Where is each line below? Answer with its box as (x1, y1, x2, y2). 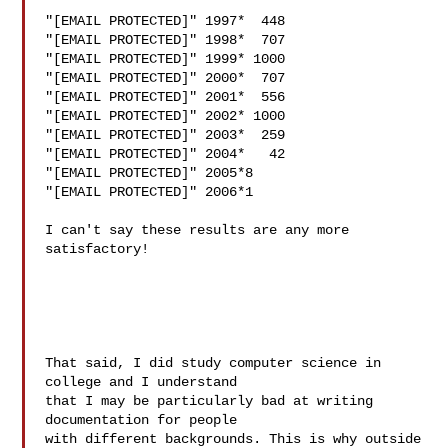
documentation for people (45, 412, 238, 428)
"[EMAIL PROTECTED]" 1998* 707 (45, 32, 286, 48)
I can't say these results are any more (45, 222, 350, 238)
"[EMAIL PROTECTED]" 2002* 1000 (45, 108, 286, 124)
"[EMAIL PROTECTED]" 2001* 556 (45, 89, 286, 105)
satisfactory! (45, 241, 150, 257)
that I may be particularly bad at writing (45, 393, 374, 409)
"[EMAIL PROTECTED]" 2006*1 (45, 184, 254, 200)
